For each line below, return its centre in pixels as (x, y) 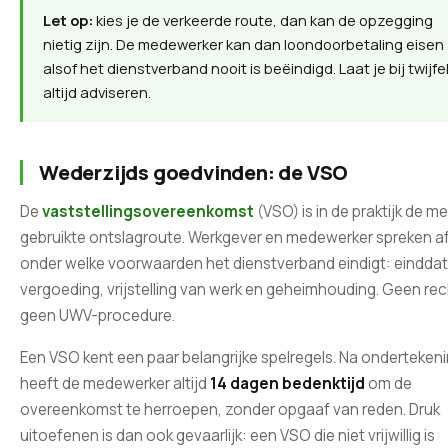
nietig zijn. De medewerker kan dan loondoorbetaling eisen (243, 44)
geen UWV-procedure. (97, 315)
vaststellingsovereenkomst (148, 211)
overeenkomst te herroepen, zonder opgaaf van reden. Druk (230, 409)
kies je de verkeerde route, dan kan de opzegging (263, 20)
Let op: (68, 20)
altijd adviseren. (97, 92)
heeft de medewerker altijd (115, 383)
